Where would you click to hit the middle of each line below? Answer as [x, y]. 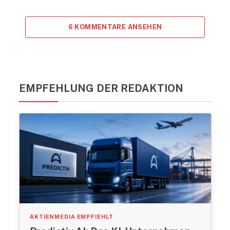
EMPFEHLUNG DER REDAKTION [101, 89]
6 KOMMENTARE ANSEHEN [115, 27]
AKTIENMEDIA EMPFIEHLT [72, 217]
